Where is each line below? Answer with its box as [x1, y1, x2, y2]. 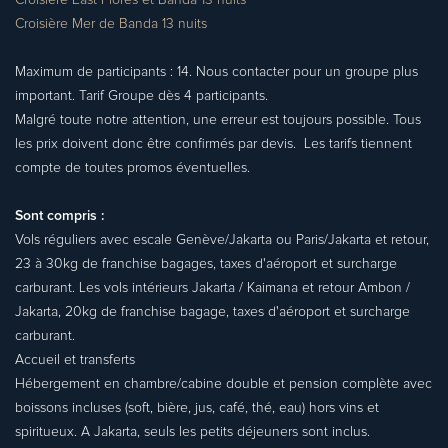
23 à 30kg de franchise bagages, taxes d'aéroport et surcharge [15, 257, 397, 271]
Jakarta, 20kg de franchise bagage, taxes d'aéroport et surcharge [15, 305, 410, 319]
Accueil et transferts [15, 353, 135, 367]
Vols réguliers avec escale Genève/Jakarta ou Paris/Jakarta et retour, [15, 233, 429, 247]
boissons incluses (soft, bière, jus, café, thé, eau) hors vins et [15, 401, 379, 415]
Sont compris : [15, 209, 104, 223]
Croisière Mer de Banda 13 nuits [15, 17, 207, 31]
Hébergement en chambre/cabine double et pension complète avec [15, 377, 432, 391]
